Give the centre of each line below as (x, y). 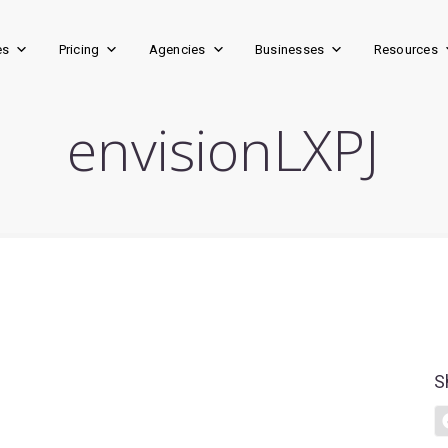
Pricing (79, 49)
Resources (405, 49)
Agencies (177, 49)
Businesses (289, 49)
